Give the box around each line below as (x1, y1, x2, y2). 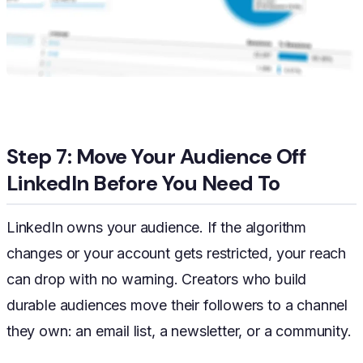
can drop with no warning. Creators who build (6, 271, 307, 288)
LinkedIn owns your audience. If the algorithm (6, 219, 307, 237)
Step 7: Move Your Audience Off (6, 143, 306, 171)
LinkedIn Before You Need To (6, 169, 280, 198)
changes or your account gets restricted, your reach (6, 245, 347, 263)
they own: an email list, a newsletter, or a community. (6, 322, 352, 340)
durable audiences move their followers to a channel (6, 297, 348, 314)
